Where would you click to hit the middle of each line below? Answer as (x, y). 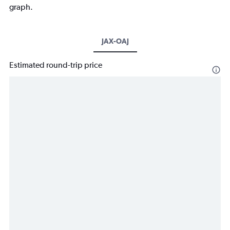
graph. (21, 7)
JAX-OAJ (115, 41)
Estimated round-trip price (56, 65)
